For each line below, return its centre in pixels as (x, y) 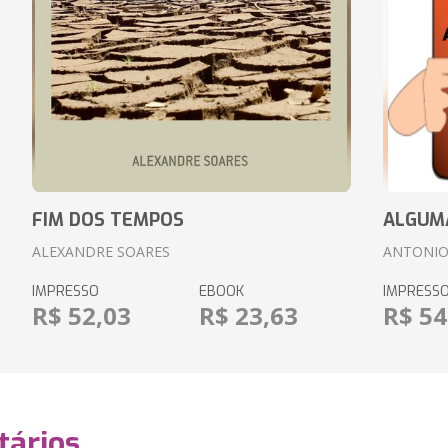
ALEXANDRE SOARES (100, 251)
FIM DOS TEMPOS (107, 220)
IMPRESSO (65, 291)
